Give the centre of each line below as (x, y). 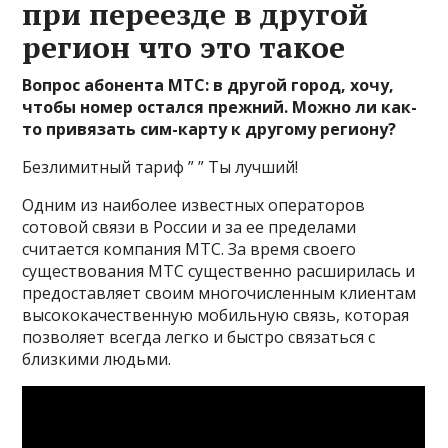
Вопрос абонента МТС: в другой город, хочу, (208, 85)
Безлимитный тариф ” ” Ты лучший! (160, 167)
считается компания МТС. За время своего (189, 249)
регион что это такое (184, 47)
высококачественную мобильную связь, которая (216, 315)
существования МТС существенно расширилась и (219, 271)
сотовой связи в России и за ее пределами (189, 227)
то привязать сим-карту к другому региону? (209, 129)
